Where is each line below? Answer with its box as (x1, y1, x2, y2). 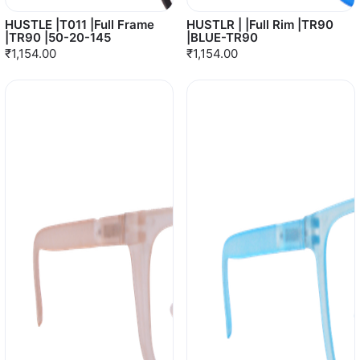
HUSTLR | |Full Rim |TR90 (186, 17, 333, 32)
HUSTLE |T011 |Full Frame (5, 17, 154, 32)
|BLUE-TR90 (186, 30, 258, 45)
